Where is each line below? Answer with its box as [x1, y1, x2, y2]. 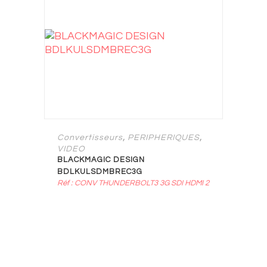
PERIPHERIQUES [128, 133, 200, 142]
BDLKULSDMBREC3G [57, 167, 142, 176]
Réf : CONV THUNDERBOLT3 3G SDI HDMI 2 [57, 179, 209, 187]
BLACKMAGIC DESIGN [57, 156, 145, 164]
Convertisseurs [57, 133, 123, 142]
